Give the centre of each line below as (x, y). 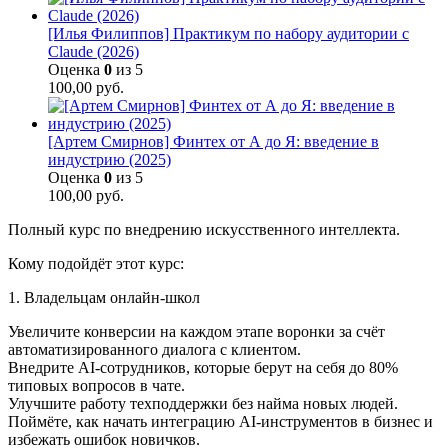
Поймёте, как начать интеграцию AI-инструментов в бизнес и (220, 422)
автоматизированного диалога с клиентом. (154, 350)
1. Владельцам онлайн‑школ (104, 298)
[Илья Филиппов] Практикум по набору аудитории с (228, 34)
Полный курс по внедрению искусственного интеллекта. (204, 230)
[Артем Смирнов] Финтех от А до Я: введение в (213, 142)
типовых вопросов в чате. (96, 386)
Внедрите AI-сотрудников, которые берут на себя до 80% (203, 368)
